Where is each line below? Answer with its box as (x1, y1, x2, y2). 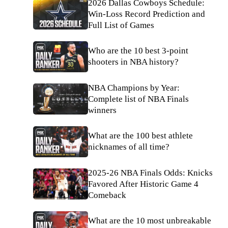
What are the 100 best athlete (88, 131, 193, 141)
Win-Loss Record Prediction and (88, 9, 205, 19)
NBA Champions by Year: (88, 82, 180, 93)
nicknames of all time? (88, 142, 169, 152)
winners (88, 105, 117, 115)
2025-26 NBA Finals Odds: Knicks (88, 167, 213, 178)
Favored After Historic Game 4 (88, 179, 198, 189)
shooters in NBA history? (88, 57, 179, 67)
